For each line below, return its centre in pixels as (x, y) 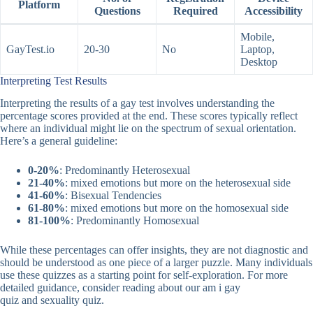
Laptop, (257, 49)
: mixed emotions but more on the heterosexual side (178, 183)
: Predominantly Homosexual (135, 221)
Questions (117, 10)
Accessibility (274, 10)
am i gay (221, 288)
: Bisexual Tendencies (113, 196)
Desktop (259, 61)
